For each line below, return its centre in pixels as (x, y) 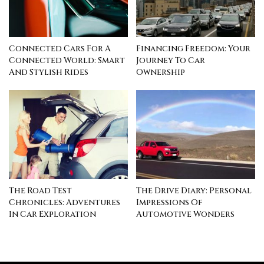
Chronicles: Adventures (65, 203)
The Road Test (40, 191)
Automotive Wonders (185, 214)
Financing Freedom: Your (193, 48)
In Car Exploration (52, 214)
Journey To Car (171, 60)
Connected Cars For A (60, 48)
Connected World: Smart (67, 60)
